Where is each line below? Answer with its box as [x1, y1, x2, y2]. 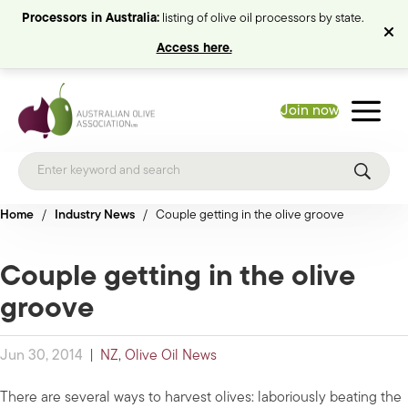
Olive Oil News [125, 349, 217, 364]
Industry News [55, 209, 135, 223]
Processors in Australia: [21, 12, 159, 25]
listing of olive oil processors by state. [158, 12, 367, 25]
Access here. [156, 42, 232, 56]
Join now [280, 103, 339, 118]
